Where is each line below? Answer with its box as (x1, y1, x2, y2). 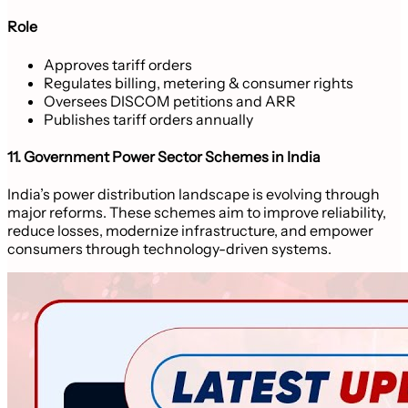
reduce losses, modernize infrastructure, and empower (7, 221, 373, 240)
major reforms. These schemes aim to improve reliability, (7, 203, 386, 222)
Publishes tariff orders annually (44, 109, 253, 128)
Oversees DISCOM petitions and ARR (44, 91, 296, 110)
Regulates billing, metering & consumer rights (44, 73, 353, 92)
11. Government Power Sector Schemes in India (7, 147, 321, 166)
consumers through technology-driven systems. (7, 240, 331, 259)
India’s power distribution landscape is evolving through (7, 185, 380, 204)
